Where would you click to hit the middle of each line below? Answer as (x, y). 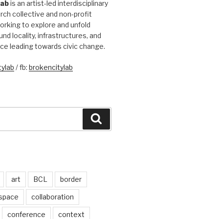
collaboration (52, 197)
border (71, 179)
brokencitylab (51, 67)
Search (116, 118)
